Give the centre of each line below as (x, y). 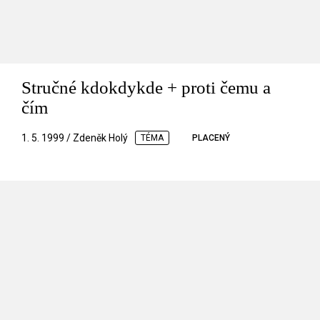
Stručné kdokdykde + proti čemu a (146, 88)
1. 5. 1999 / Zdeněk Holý (75, 138)
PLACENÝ (211, 138)
